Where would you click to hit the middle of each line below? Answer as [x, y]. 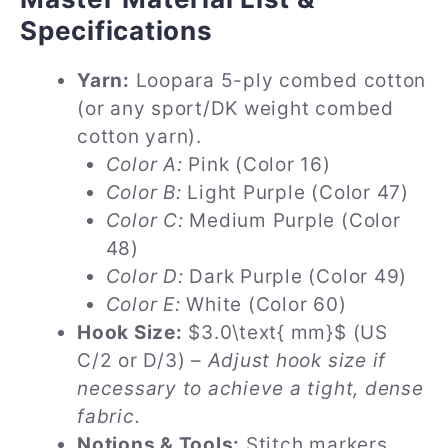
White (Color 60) [263, 305]
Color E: [143, 305]
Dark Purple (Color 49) [295, 277]
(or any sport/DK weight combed [235, 109]
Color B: [143, 193]
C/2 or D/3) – [142, 361]
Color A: [144, 165]
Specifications [116, 31]
